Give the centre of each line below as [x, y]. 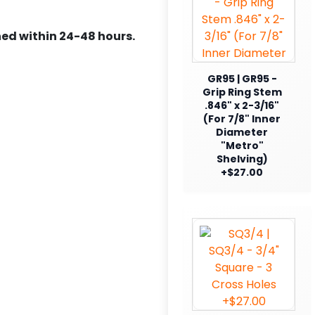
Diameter [242, 132]
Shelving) [242, 159]
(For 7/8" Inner [242, 118]
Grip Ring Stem [242, 92]
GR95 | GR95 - [242, 78]
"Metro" [242, 145]
